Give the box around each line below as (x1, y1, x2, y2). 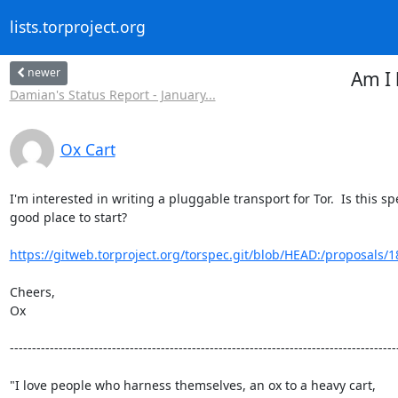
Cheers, (9, 283, 55, 300)
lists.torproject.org (9, 16, 146, 38)
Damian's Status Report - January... (9, 85, 216, 103)
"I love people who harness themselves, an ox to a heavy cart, (9, 376, 376, 394)
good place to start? (9, 208, 127, 226)
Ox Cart (60, 138, 115, 160)
